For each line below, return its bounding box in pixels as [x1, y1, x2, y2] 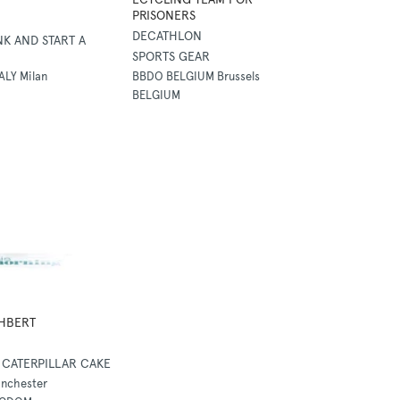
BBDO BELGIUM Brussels [131, 70, 260, 84]
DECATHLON [131, 29, 202, 45]
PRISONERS [131, 8, 196, 24]
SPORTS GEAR [131, 49, 210, 65]
